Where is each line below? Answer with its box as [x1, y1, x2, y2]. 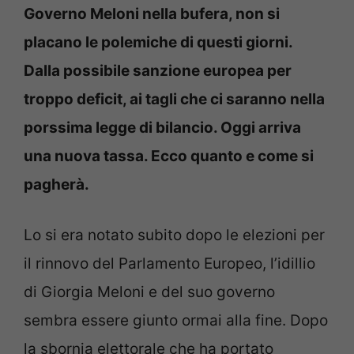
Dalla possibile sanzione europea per [24, 61, 292, 80]
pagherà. [24, 175, 89, 194]
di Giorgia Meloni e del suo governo [24, 283, 275, 301]
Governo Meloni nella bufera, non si [24, 4, 280, 23]
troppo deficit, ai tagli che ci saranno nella [24, 89, 325, 108]
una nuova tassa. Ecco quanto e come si [24, 146, 314, 165]
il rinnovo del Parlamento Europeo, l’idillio [24, 254, 315, 273]
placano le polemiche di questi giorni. [24, 32, 292, 51]
